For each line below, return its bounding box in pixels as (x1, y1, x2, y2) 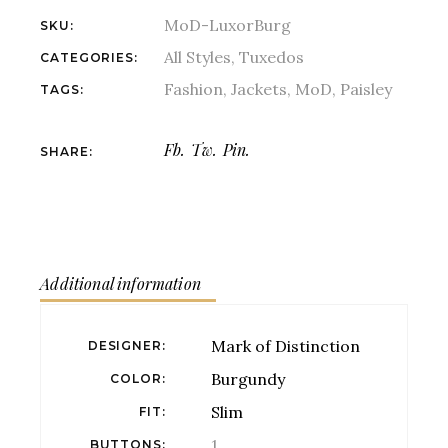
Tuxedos (239, 46, 305, 67)
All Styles (164, 46, 232, 67)
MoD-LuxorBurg (164, 14, 292, 35)
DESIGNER (87, 337, 162, 353)
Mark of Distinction (211, 335, 361, 356)
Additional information (40, 272, 201, 294)
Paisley (340, 78, 393, 99)
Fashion (164, 78, 224, 99)
